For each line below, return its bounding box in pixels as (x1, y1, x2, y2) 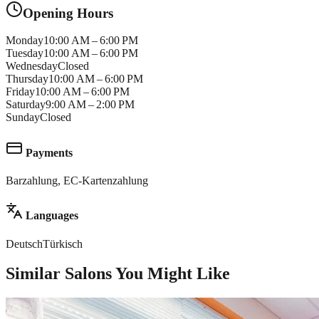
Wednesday (6, 60, 58, 73)
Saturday (6, 98, 46, 111)
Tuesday (6, 47, 43, 60)
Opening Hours (23, 5, 113, 21)
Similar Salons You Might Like (6, 264, 230, 283)
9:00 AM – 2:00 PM (46, 98, 135, 111)
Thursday (6, 73, 48, 85)
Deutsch (6, 237, 43, 250)
